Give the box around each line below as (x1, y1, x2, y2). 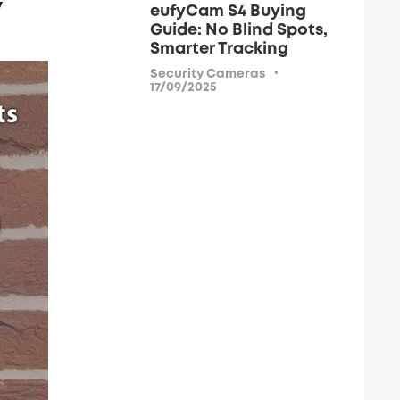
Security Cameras (150, 68, 265, 79)
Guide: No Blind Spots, (150, 22, 328, 37)
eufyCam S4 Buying (150, 4, 306, 19)
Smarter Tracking (150, 41, 288, 56)
